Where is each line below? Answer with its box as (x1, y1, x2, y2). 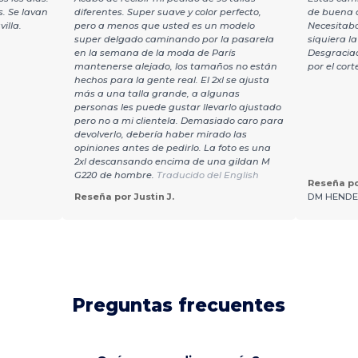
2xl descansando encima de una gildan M (74, 156, 270, 168)
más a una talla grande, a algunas (74, 88, 240, 100)
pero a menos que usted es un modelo (74, 20, 255, 32)
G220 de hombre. (74, 169, 157, 181)
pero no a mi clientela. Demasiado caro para (74, 115, 284, 127)
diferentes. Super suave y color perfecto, (74, 6, 261, 18)
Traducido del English (156, 169, 259, 181)
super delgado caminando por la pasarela (74, 34, 274, 46)
